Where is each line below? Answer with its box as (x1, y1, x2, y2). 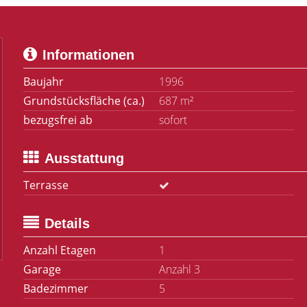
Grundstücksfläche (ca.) (23, 93, 145, 108)
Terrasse (23, 177, 69, 193)
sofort (158, 112, 187, 127)
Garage (23, 262, 61, 277)
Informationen (42, 47, 134, 62)
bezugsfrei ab (23, 112, 93, 127)
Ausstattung (45, 151, 124, 166)
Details (45, 216, 90, 231)
